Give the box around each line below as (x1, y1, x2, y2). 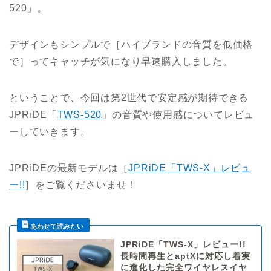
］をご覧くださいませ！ (25, 180, 137, 191)
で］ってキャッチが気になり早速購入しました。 (9, 56, 233, 67)
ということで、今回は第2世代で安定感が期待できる (9, 93, 249, 103)
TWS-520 (57, 109, 102, 120)
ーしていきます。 (9, 126, 91, 137)
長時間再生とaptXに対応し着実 (120, 252, 250, 261)
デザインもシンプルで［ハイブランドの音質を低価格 (9, 39, 253, 50)
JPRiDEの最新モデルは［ (9, 163, 129, 174)
